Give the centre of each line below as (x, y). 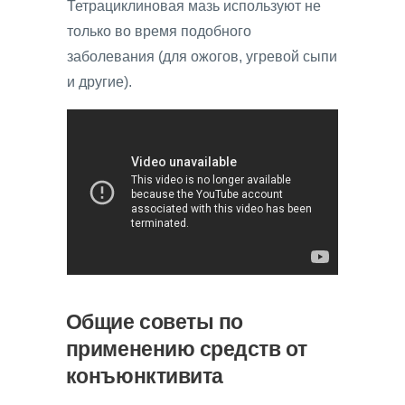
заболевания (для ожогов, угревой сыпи (202, 56)
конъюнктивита (144, 376)
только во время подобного (159, 31)
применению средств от (186, 348)
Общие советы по (154, 321)
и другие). (99, 81)
